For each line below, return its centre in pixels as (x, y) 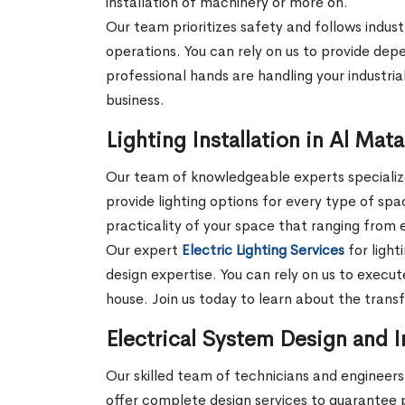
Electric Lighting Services (263, 250)
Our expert (144, 250)
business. (137, 100)
